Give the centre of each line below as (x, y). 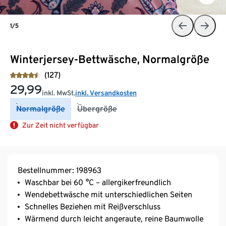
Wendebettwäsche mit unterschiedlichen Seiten (108, 194)
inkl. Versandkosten (106, 93)
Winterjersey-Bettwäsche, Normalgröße (110, 59)
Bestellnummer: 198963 (60, 170)
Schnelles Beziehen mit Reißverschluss (93, 206)
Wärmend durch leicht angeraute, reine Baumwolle (114, 218)
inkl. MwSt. (59, 93)
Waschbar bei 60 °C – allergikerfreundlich (98, 182)
